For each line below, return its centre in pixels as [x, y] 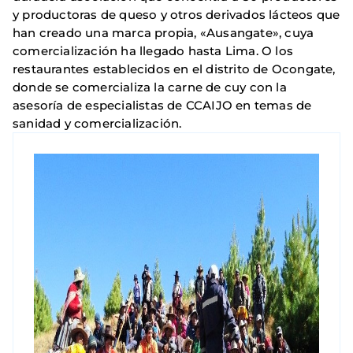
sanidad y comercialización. [97, 124]
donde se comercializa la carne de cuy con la [150, 87]
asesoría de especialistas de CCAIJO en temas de [162, 106]
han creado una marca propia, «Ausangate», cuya [163, 33]
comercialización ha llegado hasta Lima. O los [153, 51]
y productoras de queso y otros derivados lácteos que [176, 15]
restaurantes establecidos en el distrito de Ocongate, [174, 69]
